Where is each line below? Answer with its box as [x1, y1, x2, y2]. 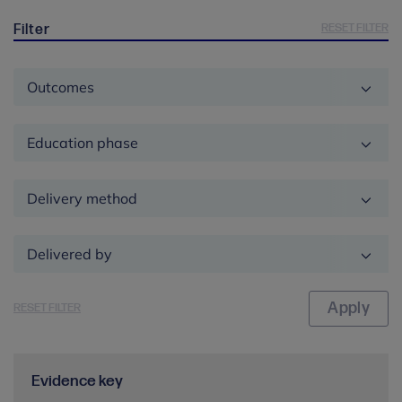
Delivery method [27, 188, 137, 207]
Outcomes [27, 77, 94, 96]
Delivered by [27, 244, 112, 263]
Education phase [27, 133, 138, 152]
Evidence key [31, 371, 123, 390]
